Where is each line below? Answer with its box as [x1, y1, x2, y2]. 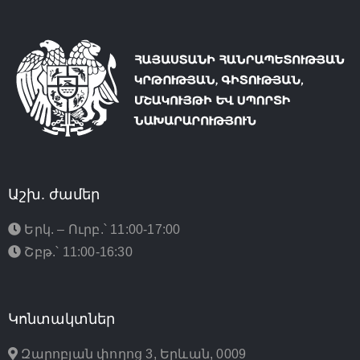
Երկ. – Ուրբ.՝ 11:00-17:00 [21, 223, 181, 237]
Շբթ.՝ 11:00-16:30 [21, 245, 133, 260]
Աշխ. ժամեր [8, 186, 100, 203]
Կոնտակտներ [8, 311, 115, 328]
